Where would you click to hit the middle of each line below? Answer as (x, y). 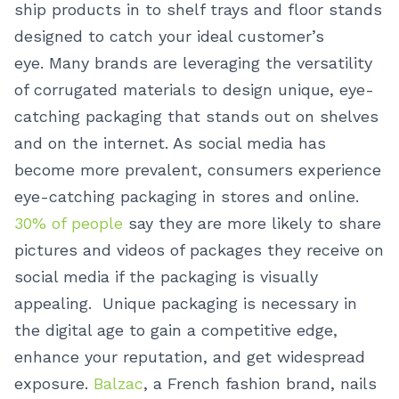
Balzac (118, 383)
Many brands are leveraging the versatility (211, 63)
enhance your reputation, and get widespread (190, 357)
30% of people (69, 223)
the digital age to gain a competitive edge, (176, 330)
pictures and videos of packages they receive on (199, 250)
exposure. (54, 383)
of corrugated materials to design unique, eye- (194, 90)
